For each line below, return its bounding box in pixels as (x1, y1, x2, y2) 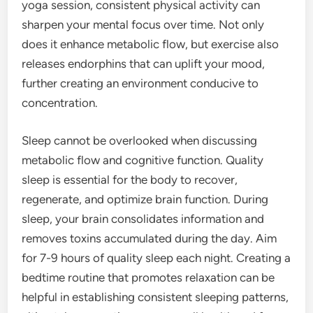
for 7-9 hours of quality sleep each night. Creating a (22, 250, 291, 265)
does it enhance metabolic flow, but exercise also (22, 37, 279, 51)
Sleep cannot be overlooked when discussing (22, 133, 258, 147)
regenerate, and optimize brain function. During (22, 191, 269, 206)
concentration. (22, 96, 99, 110)
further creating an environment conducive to (22, 76, 259, 90)
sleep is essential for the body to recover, (22, 172, 238, 187)
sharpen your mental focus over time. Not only (22, 17, 265, 31)
